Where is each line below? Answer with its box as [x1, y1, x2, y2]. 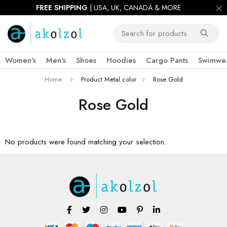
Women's [5, 55, 36, 66]
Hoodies [106, 55, 136, 66]
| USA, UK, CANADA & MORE [88, 3, 181, 13]
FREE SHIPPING [36, 3, 88, 13]
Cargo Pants [146, 55, 188, 66]
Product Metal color [81, 74, 136, 85]
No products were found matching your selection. [5, 136, 166, 148]
